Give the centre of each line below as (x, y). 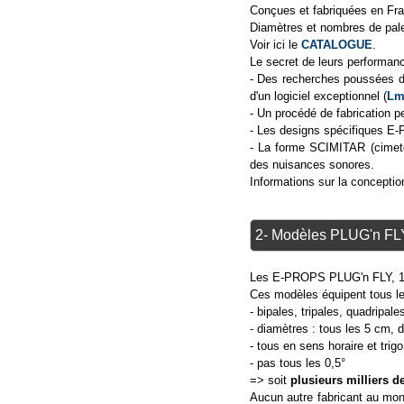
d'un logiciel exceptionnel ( (318, 96)
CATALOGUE (336, 44)
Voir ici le (275, 44)
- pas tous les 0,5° (297, 363)
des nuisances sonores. (312, 164)
